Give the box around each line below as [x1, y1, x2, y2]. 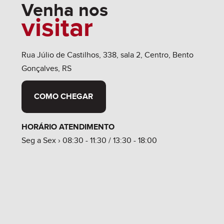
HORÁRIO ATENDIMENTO [21, 122, 114, 132]
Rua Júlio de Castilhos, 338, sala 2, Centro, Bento [21, 50, 193, 60]
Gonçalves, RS [21, 64, 71, 74]
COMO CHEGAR [34, 92, 93, 102]
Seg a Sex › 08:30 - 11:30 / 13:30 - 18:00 [21, 136, 157, 146]
